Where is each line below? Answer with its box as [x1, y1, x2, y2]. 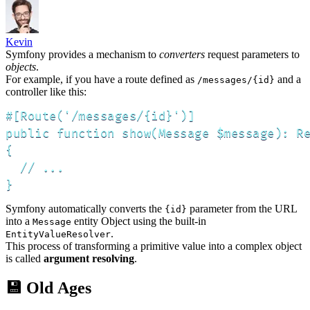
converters [159, 48, 205, 61]
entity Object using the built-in [71, 215, 206, 228]
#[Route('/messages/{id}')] [6, 109, 194, 124]
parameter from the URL [187, 203, 297, 215]
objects [6, 61, 36, 73]
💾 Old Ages [6, 279, 91, 298]
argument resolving [44, 253, 134, 265]
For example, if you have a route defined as [6, 73, 197, 86]
